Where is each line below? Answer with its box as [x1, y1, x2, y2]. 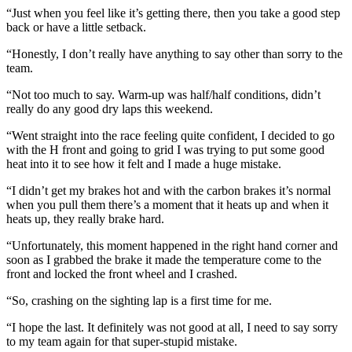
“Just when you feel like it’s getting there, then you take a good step [6, 5, 340, 20]
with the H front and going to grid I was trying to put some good [6, 142, 324, 156]
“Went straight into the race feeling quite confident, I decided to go [6, 128, 335, 142]
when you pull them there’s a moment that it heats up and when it [6, 197, 328, 211]
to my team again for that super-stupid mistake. [6, 334, 237, 348]
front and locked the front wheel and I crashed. [6, 266, 237, 280]
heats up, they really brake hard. [6, 211, 164, 225]
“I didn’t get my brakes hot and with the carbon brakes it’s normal [6, 183, 331, 197]
